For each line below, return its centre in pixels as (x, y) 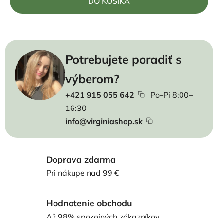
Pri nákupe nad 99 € (83, 173)
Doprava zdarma (81, 159)
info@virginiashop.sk (104, 121)
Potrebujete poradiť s (123, 59)
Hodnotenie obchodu (89, 203)
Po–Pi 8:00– (171, 95)
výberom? (92, 79)
